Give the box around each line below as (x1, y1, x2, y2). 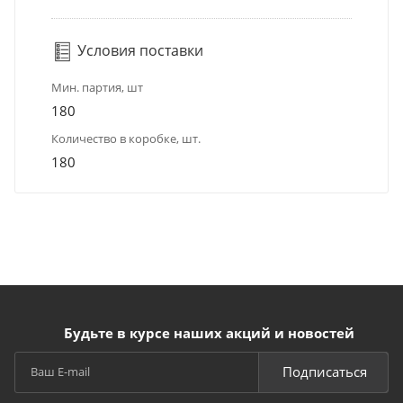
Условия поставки (74, 40, 203, 60)
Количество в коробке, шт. (51, 130, 201, 147)
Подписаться (282, 363, 367, 381)
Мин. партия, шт (51, 78, 143, 95)
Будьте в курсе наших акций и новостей (63, 324, 354, 342)
